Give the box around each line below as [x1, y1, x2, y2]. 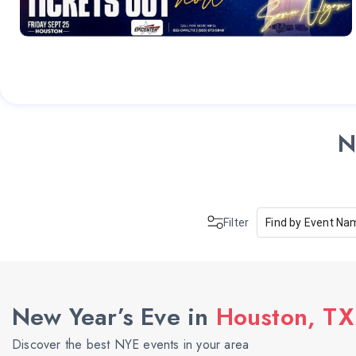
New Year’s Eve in [12, 300, 216, 335]
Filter [222, 216, 250, 230]
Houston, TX [215, 300, 354, 335]
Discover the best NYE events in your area [12, 335, 250, 354]
